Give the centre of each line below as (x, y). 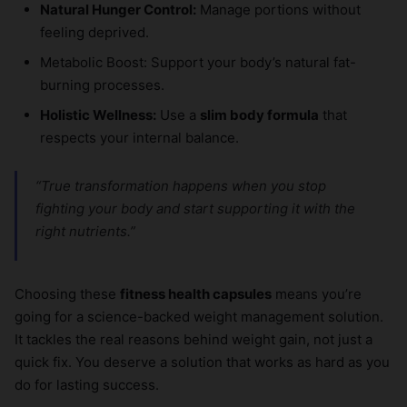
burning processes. (102, 85)
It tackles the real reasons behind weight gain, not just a (194, 340)
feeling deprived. (94, 33)
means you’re (317, 294)
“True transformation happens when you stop (181, 186)
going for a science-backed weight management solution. (199, 317)
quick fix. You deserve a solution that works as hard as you (202, 362)
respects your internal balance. (139, 138)
